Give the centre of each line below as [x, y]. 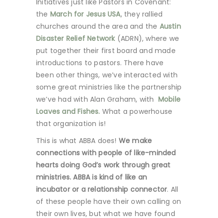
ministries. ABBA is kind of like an [91, 177]
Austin [170, 26]
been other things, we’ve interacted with [107, 75]
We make [135, 141]
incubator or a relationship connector [102, 189]
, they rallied [142, 14]
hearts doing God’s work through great [103, 165]
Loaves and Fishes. [69, 111]
